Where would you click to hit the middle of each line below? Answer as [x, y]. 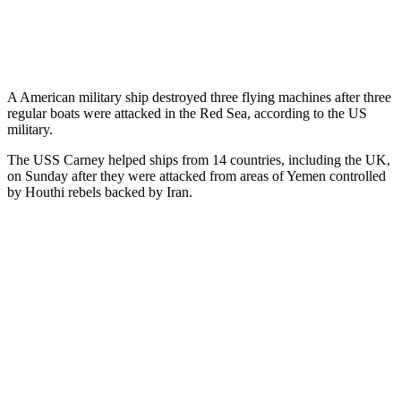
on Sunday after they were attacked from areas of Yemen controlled [196, 175]
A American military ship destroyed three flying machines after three [199, 97]
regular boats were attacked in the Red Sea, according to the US [187, 113]
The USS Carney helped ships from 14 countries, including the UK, [199, 159]
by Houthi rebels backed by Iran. [100, 192]
